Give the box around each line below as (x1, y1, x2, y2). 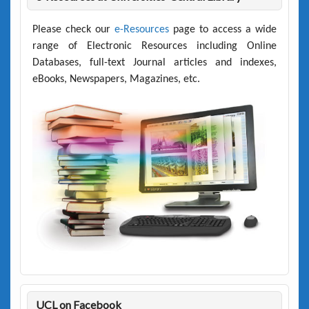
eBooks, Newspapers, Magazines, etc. (32, 74, 200, 86)
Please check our (32, 24, 114, 36)
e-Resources (114, 24, 169, 36)
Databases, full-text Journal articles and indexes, (32, 57, 277, 69)
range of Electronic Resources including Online (32, 41, 277, 52)
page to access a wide (168, 24, 277, 36)
